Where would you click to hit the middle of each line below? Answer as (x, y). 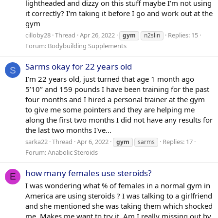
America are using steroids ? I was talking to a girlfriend (119, 196)
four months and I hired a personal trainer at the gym (115, 100)
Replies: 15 (183, 35)
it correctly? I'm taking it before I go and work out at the (119, 13)
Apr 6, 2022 (93, 141)
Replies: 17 (178, 141)
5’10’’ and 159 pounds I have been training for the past (117, 89)
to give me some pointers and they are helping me (110, 110)
